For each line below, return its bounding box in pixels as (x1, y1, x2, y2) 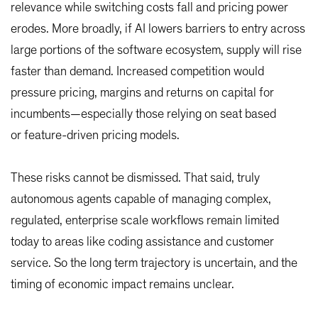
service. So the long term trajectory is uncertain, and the (11, 257, 297, 270)
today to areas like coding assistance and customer (11, 236, 274, 249)
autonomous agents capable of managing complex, (11, 193, 271, 207)
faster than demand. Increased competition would (11, 65, 264, 79)
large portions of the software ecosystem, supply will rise (11, 44, 302, 57)
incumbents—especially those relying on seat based (11, 108, 276, 121)
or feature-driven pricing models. (11, 129, 180, 143)
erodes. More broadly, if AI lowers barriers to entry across (11, 23, 305, 36)
